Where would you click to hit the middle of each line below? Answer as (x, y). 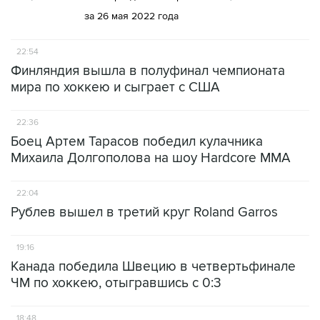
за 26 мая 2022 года (131, 16)
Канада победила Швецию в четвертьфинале (153, 267)
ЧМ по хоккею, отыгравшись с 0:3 (116, 283)
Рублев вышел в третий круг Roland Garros (144, 212)
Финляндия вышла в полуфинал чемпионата (148, 71)
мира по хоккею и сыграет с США (115, 87)
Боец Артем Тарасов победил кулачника (137, 142)
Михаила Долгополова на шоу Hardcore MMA (151, 158)
